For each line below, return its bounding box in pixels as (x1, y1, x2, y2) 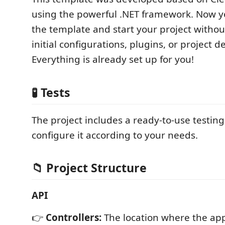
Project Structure (46, 160, 147, 176)
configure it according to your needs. (32, 128, 198, 142)
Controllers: (46, 211, 101, 224)
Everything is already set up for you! (32, 53, 194, 66)
